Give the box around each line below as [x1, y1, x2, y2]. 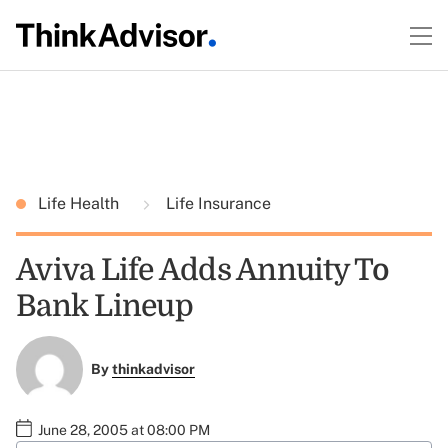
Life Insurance [162, 194, 271, 213]
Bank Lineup [16, 289, 193, 323]
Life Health [38, 194, 123, 213]
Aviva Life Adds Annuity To [16, 253, 390, 287]
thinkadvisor [111, 361, 195, 378]
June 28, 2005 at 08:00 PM [38, 421, 210, 438]
